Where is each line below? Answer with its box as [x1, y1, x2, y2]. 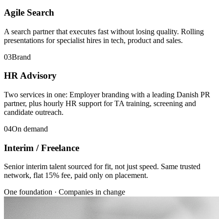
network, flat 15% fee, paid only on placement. [4, 171, 148, 180]
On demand [12, 124, 48, 133]
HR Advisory [4, 70, 57, 81]
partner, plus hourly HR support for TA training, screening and [4, 99, 196, 108]
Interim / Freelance [4, 142, 79, 153]
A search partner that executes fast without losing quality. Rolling [4, 27, 204, 36]
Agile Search [4, 7, 54, 18]
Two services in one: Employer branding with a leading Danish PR [4, 90, 210, 99]
